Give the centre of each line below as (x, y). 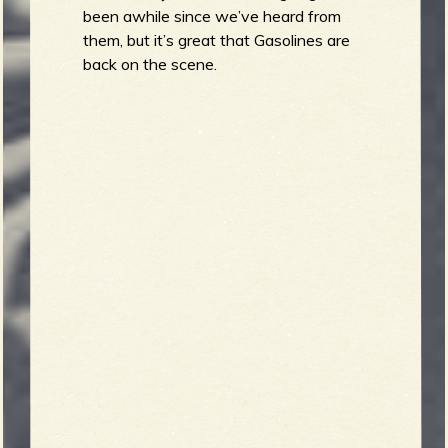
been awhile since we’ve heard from (212, 16)
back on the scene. (150, 64)
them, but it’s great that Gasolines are (217, 40)
